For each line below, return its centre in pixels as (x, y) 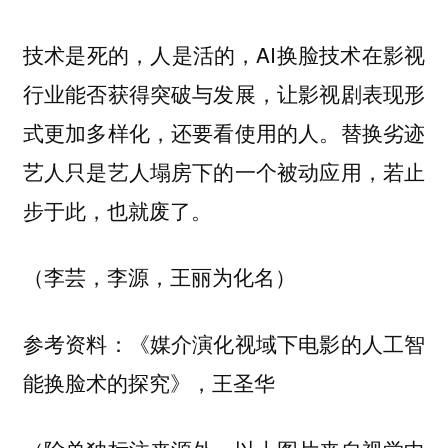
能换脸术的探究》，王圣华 (148, 381)
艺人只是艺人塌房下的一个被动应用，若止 (224, 170)
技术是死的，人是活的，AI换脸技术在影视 (224, 53)
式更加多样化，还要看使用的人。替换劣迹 (224, 131)
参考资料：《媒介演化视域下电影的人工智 (224, 342)
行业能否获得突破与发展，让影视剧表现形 (224, 92)
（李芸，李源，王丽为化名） (159, 276)
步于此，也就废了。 (117, 209)
